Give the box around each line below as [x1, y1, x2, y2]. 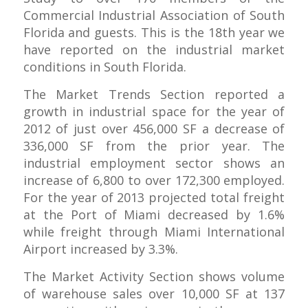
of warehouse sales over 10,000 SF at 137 [23, 285, 285, 302]
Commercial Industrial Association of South [23, 6, 285, 23]
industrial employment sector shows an [23, 154, 285, 171]
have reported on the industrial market [23, 41, 285, 58]
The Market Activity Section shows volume [23, 268, 285, 285]
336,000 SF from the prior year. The [23, 137, 285, 154]
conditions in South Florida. [23, 58, 186, 75]
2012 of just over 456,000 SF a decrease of [23, 120, 285, 137]
